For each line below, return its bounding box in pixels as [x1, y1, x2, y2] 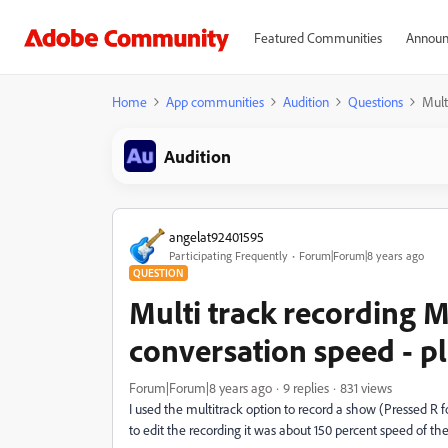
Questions [348, 93, 403, 110]
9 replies [283, 379, 329, 396]
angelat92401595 [169, 227, 264, 245]
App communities [166, 93, 264, 110]
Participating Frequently [169, 247, 288, 263]
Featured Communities [253, 29, 382, 46]
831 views [340, 379, 392, 396]
